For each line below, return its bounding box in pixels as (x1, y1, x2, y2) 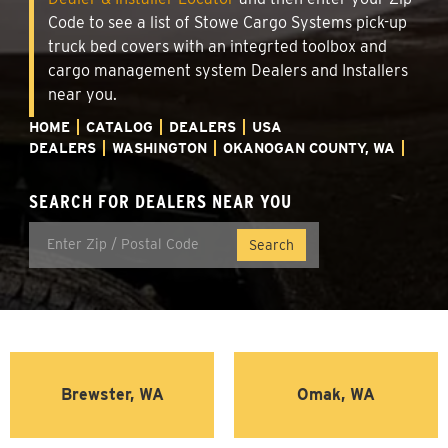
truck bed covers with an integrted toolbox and (48, 36, 387, 56)
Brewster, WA (60, 384, 164, 404)
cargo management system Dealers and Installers (48, 60, 408, 80)
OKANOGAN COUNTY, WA (223, 139, 395, 156)
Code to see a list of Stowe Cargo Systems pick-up (48, 12, 407, 32)
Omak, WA (297, 384, 375, 404)
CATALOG (86, 118, 153, 135)
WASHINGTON (112, 139, 207, 156)
